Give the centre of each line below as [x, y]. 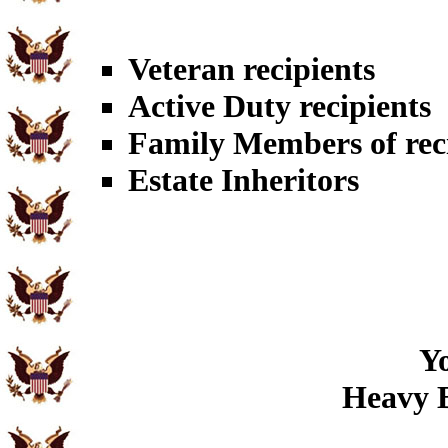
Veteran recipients [251, 69]
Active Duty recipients [279, 106]
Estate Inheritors [243, 180]
